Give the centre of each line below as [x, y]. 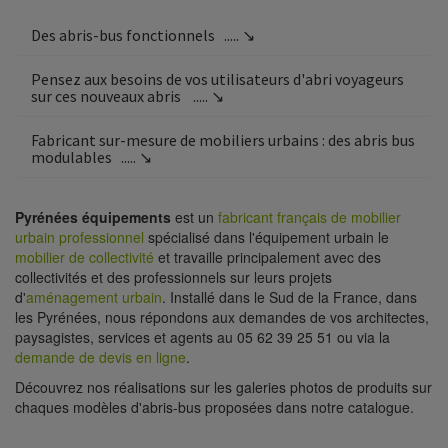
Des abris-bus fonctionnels [124, 35]
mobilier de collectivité [84, 257]
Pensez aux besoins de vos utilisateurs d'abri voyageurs [217, 79]
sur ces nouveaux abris [107, 96]
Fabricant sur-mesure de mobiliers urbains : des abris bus [223, 140]
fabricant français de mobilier [309, 217]
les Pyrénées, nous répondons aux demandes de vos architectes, [222, 317]
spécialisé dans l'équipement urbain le [266, 237]
